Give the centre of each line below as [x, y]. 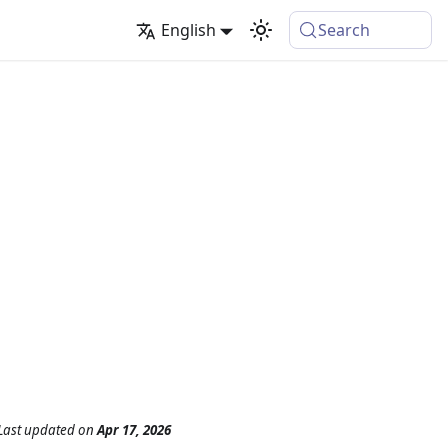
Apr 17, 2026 [134, 430]
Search [344, 30]
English [188, 30]
